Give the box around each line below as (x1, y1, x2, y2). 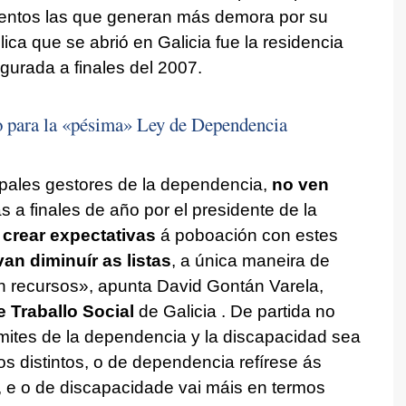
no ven (271, 175, 329, 195)
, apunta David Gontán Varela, (88, 276, 324, 296)
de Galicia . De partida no (133, 302, 335, 322)
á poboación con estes (155, 226, 338, 246)
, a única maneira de (170, 251, 330, 271)
